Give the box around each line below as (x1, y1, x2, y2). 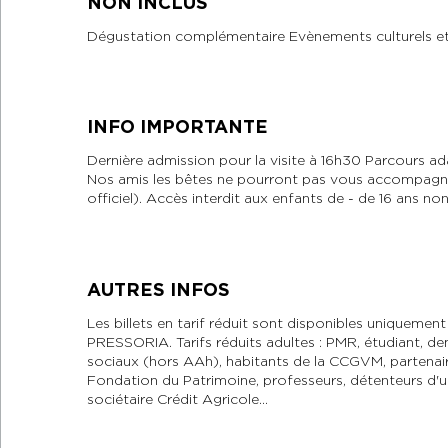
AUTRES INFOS (87, 278, 230, 300)
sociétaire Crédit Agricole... (87, 390, 268, 407)
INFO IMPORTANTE (87, 116, 268, 138)
